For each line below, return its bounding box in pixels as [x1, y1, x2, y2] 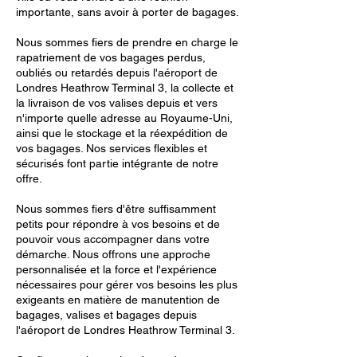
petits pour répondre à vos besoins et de [16, 218, 220, 230]
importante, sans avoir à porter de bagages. [16, 6, 239, 18]
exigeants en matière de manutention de [16, 293, 220, 306]
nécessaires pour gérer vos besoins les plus [16, 278, 237, 291]
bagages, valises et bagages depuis [16, 308, 197, 321]
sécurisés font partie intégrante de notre [16, 157, 218, 170]
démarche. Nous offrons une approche [16, 248, 210, 261]
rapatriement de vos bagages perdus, [16, 51, 206, 64]
